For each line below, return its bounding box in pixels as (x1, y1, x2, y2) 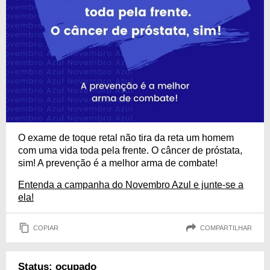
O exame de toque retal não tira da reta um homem (18, 133, 234, 143)
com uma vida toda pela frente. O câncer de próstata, (18, 145, 242, 155)
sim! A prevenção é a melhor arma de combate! (18, 158, 218, 168)
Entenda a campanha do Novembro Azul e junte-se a (18, 180, 243, 190)
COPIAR (33, 224, 58, 231)
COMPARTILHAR (200, 224, 252, 231)
